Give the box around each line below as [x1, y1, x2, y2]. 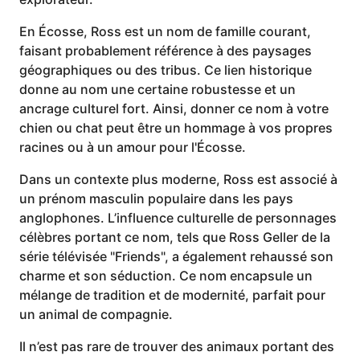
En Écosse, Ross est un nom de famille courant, [19, 23, 311, 39]
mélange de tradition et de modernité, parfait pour [19, 287, 325, 303]
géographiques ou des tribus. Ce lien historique [19, 62, 312, 78]
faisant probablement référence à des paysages [19, 43, 312, 59]
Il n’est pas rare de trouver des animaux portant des [19, 338, 334, 354]
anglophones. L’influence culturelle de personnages [19, 210, 337, 226]
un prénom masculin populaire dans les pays [19, 190, 293, 207]
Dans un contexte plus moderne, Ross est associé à [19, 171, 337, 187]
